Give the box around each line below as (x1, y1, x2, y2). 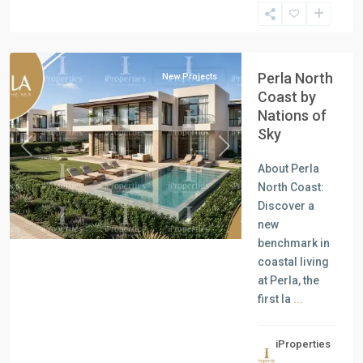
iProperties (275, 338, 331, 350)
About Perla (258, 162, 319, 175)
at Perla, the (258, 274, 319, 287)
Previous (25, 147, 74, 160)
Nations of (258, 107, 327, 124)
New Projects (162, 71, 217, 82)
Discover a (258, 199, 314, 212)
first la (258, 293, 293, 305)
